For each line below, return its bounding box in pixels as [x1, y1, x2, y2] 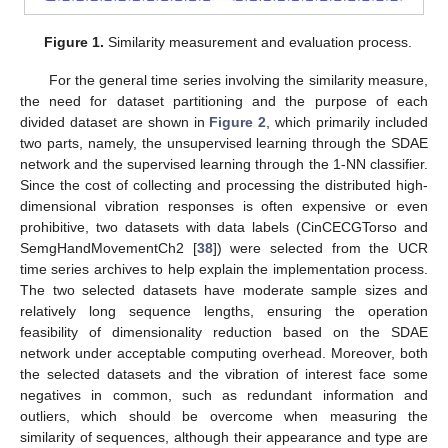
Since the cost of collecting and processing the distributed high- [20, 177, 428, 194]
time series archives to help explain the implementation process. [20, 261, 428, 278]
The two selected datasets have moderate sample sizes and [20, 282, 428, 299]
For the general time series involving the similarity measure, [48, 72, 428, 89]
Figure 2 [209, 114, 267, 131]
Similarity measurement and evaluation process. [104, 34, 413, 51]
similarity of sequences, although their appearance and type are [20, 429, 428, 446]
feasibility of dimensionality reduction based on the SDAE [20, 324, 428, 341]
